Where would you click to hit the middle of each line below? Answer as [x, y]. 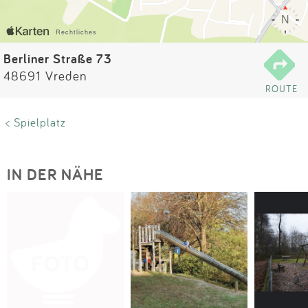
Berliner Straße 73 [58, 58]
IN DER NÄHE [55, 174]
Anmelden [154, 56]
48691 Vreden [45, 76]
